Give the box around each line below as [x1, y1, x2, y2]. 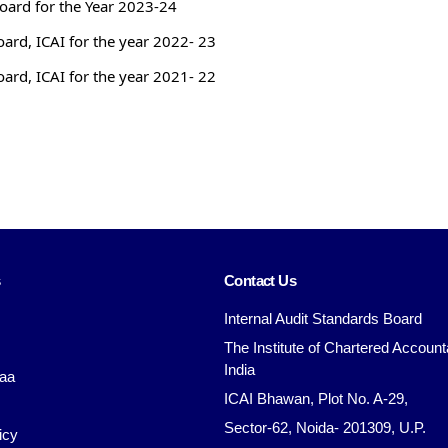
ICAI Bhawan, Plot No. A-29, [224, 390, 408, 408]
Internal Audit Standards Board [224, 310, 422, 328]
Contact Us [224, 272, 296, 290]
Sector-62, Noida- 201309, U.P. [224, 419, 426, 437]
